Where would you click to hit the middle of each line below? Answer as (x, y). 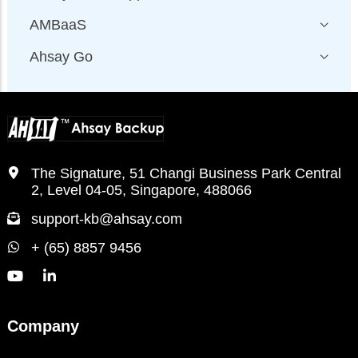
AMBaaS (58, 24)
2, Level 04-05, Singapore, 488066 (141, 190)
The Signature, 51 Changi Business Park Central (186, 173)
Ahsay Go (61, 56)
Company (43, 326)
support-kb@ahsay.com (107, 219)
